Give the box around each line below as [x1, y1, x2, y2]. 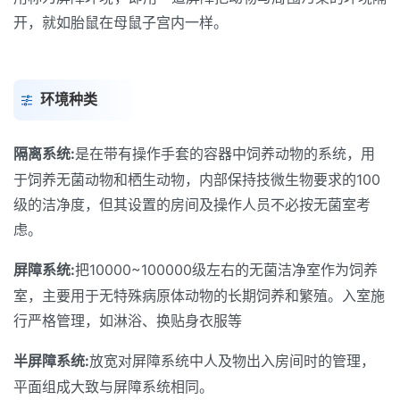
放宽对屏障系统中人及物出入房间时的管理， [89, 352, 375, 370]
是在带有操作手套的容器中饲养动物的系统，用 [75, 145, 375, 162]
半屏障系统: [13, 352, 89, 370]
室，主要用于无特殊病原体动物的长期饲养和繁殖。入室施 [13, 287, 385, 304]
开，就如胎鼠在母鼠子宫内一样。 [13, 13, 228, 31]
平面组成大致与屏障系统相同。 [13, 378, 213, 396]
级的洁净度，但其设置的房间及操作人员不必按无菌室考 [13, 196, 371, 213]
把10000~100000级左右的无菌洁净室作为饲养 [75, 261, 378, 279]
